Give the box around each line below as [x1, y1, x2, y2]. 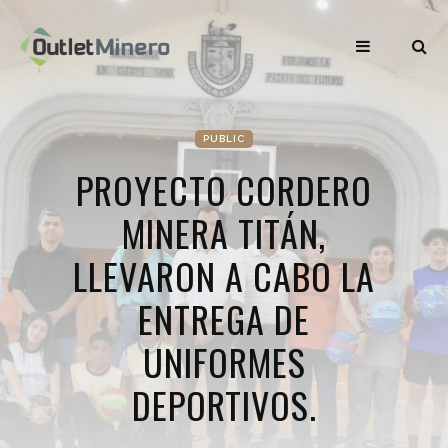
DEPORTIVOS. [131, 378, 317, 431]
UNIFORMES [142, 335, 306, 388]
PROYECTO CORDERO [76, 163, 372, 216]
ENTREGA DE [138, 292, 310, 345]
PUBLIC [203, 133, 245, 144]
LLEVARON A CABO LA [73, 249, 375, 302]
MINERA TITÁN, [122, 206, 326, 259]
